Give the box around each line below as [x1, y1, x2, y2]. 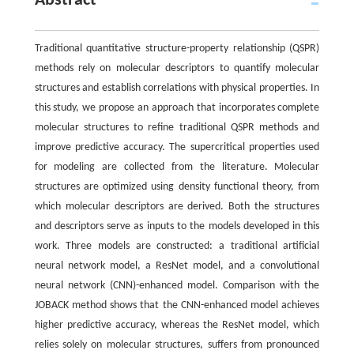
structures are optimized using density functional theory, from [34, 181, 320, 194]
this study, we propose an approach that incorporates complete [34, 102, 320, 115]
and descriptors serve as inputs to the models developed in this [34, 220, 320, 233]
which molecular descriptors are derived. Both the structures [34, 201, 320, 213]
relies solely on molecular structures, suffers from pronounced [34, 339, 320, 352]
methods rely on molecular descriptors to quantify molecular [34, 62, 320, 75]
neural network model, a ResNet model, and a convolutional [34, 260, 320, 273]
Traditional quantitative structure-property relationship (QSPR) [34, 43, 320, 55]
